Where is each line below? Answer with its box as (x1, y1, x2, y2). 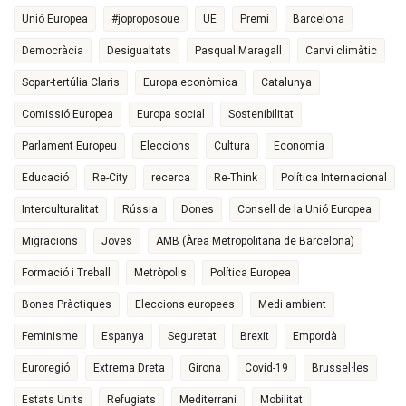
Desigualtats (107, 44, 171, 58)
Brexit (240, 330, 269, 343)
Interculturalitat (22, 203, 99, 217)
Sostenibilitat (228, 108, 294, 121)
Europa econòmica (143, 76, 237, 90)
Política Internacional (281, 171, 387, 185)
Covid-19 (245, 362, 288, 375)
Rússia (122, 203, 158, 217)
